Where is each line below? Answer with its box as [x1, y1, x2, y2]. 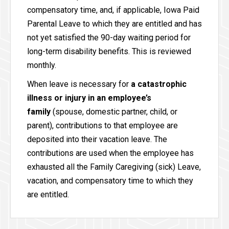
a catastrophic [131, 79, 187, 89]
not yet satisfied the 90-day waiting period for [27, 33, 191, 43]
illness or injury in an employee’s [27, 93, 151, 103]
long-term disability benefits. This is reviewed [27, 47, 191, 57]
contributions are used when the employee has [27, 148, 194, 158]
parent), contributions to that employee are [27, 121, 178, 131]
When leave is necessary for [27, 79, 131, 89]
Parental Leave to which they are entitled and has [27, 19, 202, 29]
